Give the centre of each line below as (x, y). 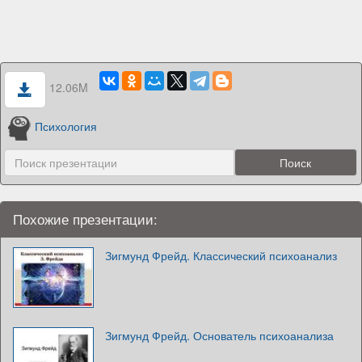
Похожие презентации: (85, 219)
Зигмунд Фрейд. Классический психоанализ (221, 255)
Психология (66, 126)
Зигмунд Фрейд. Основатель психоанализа (219, 335)
